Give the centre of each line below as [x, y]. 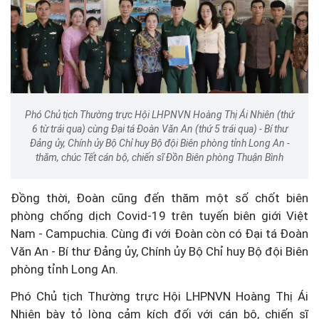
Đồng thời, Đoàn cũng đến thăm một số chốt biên [159, 198]
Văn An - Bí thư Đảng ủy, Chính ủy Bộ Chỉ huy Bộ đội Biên [159, 252]
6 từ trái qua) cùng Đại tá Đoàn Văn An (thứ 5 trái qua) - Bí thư [159, 129]
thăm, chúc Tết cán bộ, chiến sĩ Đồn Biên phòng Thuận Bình [159, 158]
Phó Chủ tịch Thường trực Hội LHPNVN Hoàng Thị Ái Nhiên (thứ [159, 115]
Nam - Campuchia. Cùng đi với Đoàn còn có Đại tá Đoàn [159, 234]
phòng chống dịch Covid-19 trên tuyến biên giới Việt [159, 216]
